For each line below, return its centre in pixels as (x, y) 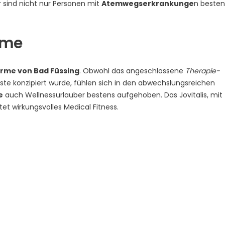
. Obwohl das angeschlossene (132, 71)
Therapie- (203, 71)
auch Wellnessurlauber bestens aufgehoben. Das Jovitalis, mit (113, 95)
